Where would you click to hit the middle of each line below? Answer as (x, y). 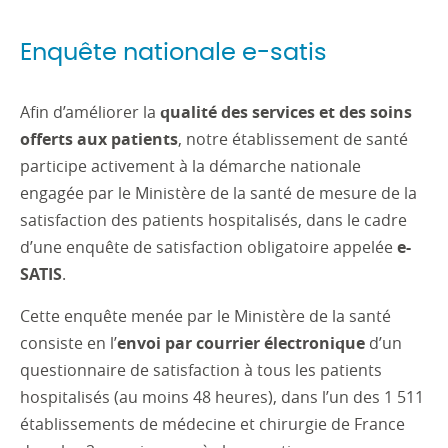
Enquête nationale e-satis (173, 53)
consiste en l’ (68, 343)
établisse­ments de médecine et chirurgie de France (212, 424)
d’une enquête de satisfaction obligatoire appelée (208, 247)
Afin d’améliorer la (90, 112)
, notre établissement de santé (293, 139)
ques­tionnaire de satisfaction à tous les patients (201, 370)
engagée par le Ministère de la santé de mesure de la (218, 193)
